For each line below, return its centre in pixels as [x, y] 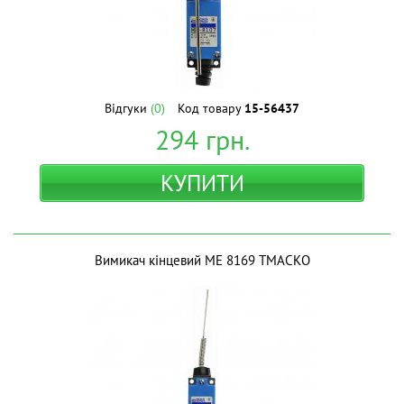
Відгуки [128, 108]
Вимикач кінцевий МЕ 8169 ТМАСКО [202, 260]
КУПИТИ [202, 183]
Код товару [211, 108]
